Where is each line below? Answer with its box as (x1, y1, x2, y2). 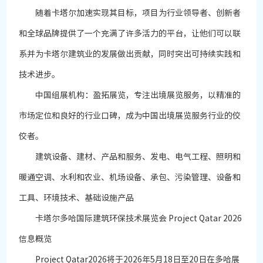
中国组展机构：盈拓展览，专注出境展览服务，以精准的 (19, 91, 241, 100)
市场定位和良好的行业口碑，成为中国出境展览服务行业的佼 (19, 112, 241, 120)
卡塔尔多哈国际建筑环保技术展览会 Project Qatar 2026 (19, 214, 242, 223)
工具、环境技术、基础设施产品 (19, 194, 134, 203)
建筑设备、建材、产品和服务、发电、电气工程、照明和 (19, 153, 241, 161)
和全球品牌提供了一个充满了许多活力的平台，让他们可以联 (19, 29, 241, 38)
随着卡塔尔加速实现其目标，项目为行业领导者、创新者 (19, 9, 241, 18)
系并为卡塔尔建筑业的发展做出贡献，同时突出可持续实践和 (19, 50, 241, 59)
